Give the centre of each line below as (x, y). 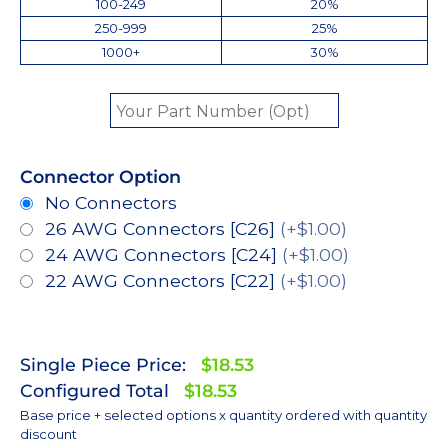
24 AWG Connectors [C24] (163, 255)
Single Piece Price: (103, 365)
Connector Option (100, 177)
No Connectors (111, 203)
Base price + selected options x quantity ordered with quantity (223, 415)
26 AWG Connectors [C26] (162, 229)
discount (48, 434)
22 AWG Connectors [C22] (162, 281)
